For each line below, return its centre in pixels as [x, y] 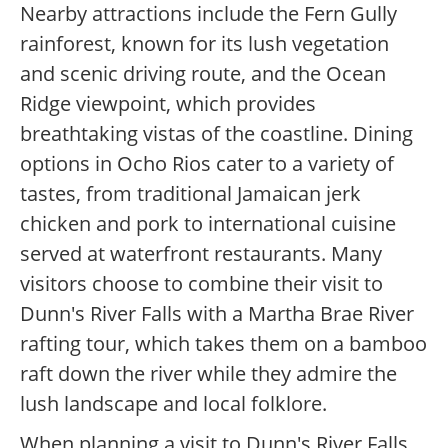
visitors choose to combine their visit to [201, 284]
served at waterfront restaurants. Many [201, 254]
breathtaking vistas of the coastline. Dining [216, 134]
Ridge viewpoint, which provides [168, 104]
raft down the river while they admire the [208, 374]
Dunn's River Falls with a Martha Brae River [217, 314]
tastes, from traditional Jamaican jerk [190, 194]
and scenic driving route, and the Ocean [203, 74]
